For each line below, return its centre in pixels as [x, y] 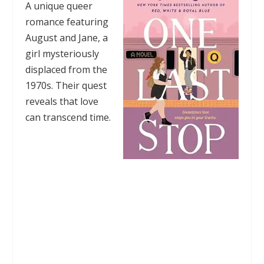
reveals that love [62, 102]
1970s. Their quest [66, 86]
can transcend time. [68, 118]
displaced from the [66, 70]
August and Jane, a [66, 38]
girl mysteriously [62, 54]
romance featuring [67, 22]
